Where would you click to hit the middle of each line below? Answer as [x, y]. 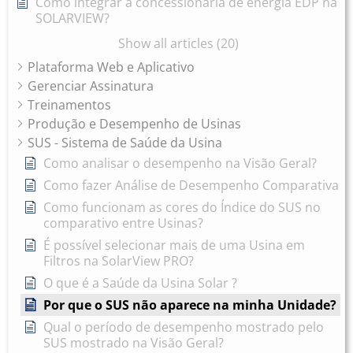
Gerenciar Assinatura [91, 86]
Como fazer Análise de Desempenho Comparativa [191, 185]
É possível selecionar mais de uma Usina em [174, 245]
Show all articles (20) [178, 43]
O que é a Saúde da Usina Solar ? [140, 283]
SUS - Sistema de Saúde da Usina [125, 143]
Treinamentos [69, 105]
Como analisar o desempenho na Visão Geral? [180, 163]
